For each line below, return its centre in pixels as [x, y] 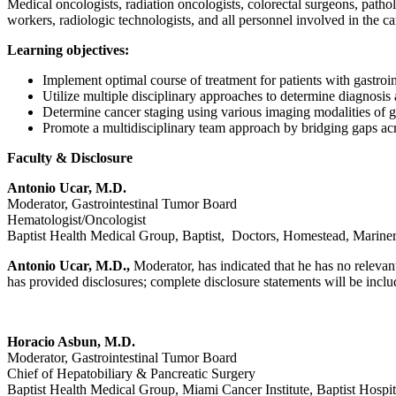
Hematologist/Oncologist [76, 220]
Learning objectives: [70, 50]
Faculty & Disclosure [70, 158]
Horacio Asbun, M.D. [75, 342]
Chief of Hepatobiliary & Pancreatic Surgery [131, 373]
